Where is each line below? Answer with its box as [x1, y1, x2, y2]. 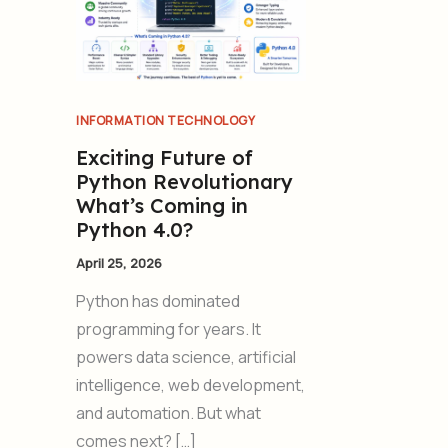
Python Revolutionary [76, 168, 293, 194]
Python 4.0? [76, 216, 193, 242]
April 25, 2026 [76, 253, 162, 272]
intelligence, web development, [76, 374, 305, 397]
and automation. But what [76, 402, 261, 425]
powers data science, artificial [76, 346, 296, 369]
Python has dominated [76, 290, 240, 313]
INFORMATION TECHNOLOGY [76, 111, 255, 129]
